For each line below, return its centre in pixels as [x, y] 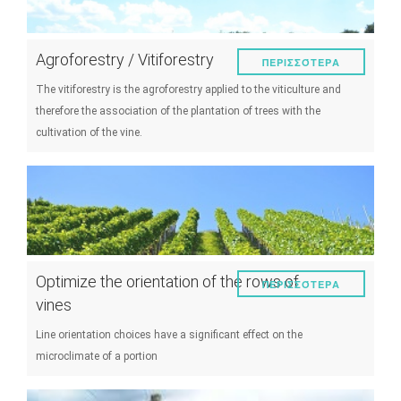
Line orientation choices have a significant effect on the [169, 335]
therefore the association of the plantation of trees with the [178, 111]
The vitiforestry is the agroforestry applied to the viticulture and [188, 90]
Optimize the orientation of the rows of [167, 282]
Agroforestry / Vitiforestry [125, 60]
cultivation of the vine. [89, 132]
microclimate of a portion [97, 356]
